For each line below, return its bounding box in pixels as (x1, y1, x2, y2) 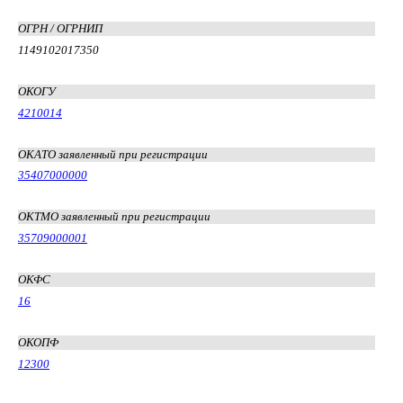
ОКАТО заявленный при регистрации (18, 147, 208, 161)
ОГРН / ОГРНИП (18, 21, 103, 35)
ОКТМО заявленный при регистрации (18, 210, 210, 224)
